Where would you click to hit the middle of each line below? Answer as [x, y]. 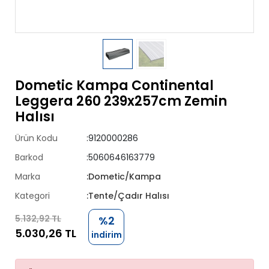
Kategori [32, 196]
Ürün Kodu [36, 138]
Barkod [29, 157]
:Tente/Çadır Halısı [128, 196]
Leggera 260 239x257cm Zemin [121, 101]
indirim [106, 235]
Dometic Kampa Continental [114, 86]
